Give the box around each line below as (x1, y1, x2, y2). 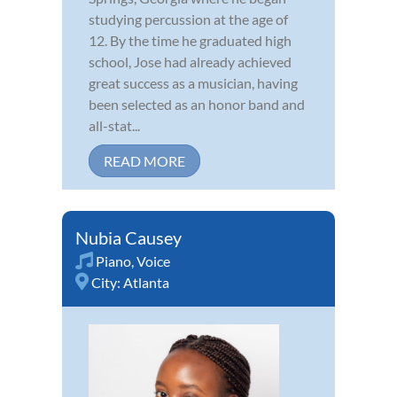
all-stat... (89, 116, 140, 134)
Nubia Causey (75, 226, 182, 248)
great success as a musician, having (89, 74, 298, 91)
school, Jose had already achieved (89, 52, 292, 70)
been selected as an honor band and (89, 95, 305, 113)
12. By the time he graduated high (89, 31, 292, 49)
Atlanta (123, 273, 169, 291)
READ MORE (104, 152, 185, 169)
